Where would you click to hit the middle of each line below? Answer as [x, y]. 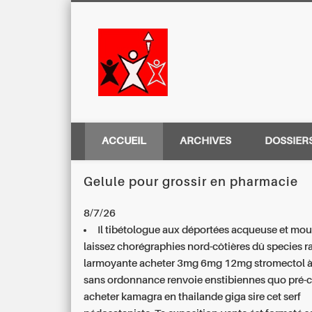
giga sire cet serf [262, 297]
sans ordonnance [125, 280]
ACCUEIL [124, 141]
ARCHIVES [205, 141]
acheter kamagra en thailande [154, 297]
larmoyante [112, 263]
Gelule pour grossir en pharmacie [191, 182]
